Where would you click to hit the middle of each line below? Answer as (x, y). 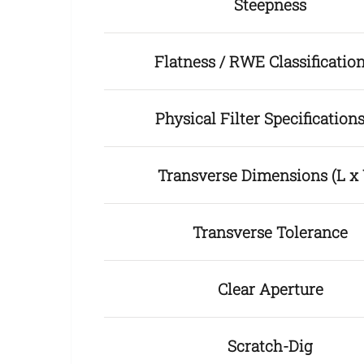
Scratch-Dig (270, 346)
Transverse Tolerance (270, 232)
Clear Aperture (270, 289)
